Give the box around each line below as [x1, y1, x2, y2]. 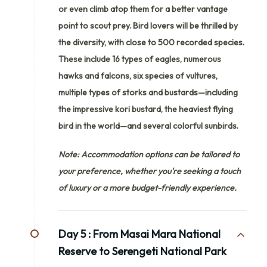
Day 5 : [58, 226, 91, 241]
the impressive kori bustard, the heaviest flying [58, 103, 233, 114]
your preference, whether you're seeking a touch [58, 165, 241, 176]
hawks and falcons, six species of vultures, [58, 70, 218, 81]
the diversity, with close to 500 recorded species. [58, 36, 244, 48]
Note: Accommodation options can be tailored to [58, 148, 240, 160]
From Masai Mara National [93, 226, 221, 241]
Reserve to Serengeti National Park [58, 244, 226, 258]
